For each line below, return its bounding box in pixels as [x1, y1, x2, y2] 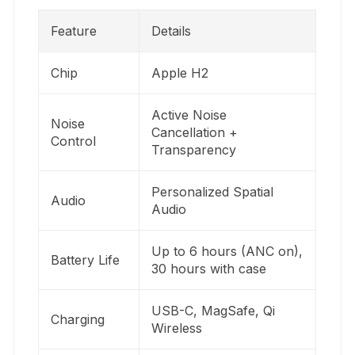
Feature [51, 22, 97, 39]
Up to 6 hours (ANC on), [151, 242, 303, 259]
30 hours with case [151, 260, 267, 277]
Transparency [151, 141, 237, 158]
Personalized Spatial [151, 183, 274, 200]
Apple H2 [151, 64, 209, 81]
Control [51, 132, 97, 149]
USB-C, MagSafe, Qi [151, 302, 276, 319]
